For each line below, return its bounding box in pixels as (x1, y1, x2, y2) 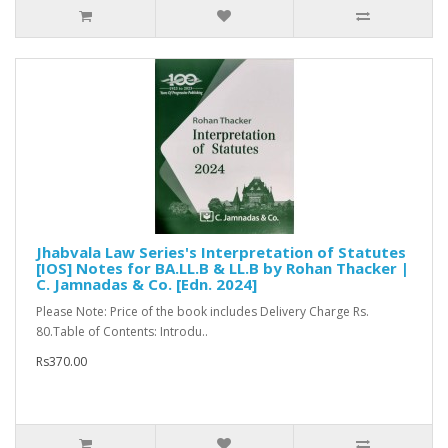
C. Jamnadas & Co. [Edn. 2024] (36, 274, 257, 295)
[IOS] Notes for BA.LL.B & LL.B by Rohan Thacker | (36, 258, 409, 279)
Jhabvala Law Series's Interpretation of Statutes (36, 242, 406, 263)
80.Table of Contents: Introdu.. (36, 323, 208, 341)
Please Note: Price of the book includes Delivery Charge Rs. (36, 303, 369, 321)
